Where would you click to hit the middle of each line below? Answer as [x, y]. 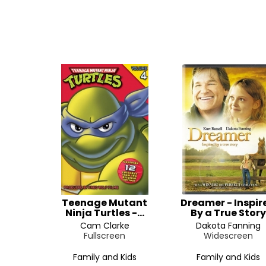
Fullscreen [104, 236]
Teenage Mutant [104, 203]
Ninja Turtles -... [104, 213]
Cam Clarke [104, 226]
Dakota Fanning [228, 226]
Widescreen [228, 236]
